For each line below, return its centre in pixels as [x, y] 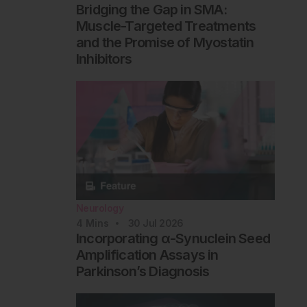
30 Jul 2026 [156, 223]
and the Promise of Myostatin [165, 42]
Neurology [99, 208]
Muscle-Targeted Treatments [166, 26]
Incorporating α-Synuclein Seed [173, 238]
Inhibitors [103, 59]
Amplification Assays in [147, 255]
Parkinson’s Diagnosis [143, 271]
